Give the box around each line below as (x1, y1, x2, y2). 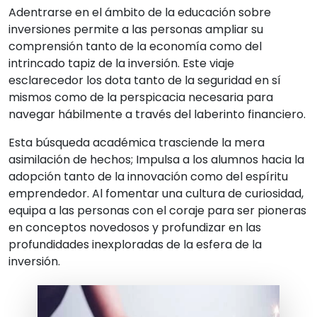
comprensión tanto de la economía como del (8, 38, 262, 54)
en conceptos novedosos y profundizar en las (8, 219, 261, 236)
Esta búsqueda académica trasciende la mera (8, 134, 265, 151)
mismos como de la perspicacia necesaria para (8, 89, 273, 105)
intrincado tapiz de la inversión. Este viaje (8, 55, 234, 71)
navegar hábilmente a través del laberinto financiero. (8, 106, 306, 122)
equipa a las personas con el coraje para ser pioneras (8, 202, 306, 219)
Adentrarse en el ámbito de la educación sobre (8, 4, 271, 21)
